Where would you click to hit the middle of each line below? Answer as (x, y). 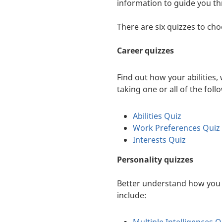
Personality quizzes (155, 160)
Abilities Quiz (157, 116)
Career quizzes (145, 51)
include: (132, 195)
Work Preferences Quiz (176, 128)
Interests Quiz (159, 140)
